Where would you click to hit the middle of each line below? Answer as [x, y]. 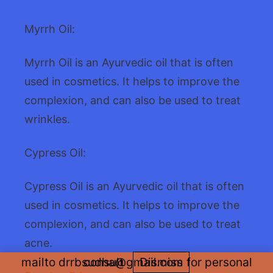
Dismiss [161, 262]
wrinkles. [47, 119]
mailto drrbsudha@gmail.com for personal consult [105, 262]
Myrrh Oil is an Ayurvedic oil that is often [129, 63]
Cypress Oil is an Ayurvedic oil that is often [134, 186]
